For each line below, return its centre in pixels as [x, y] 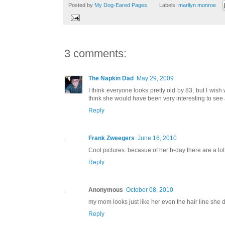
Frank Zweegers [111, 138]
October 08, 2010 [149, 190]
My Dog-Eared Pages [121, 5]
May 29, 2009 [155, 79]
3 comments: [95, 54]
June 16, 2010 [157, 138]
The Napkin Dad [111, 79]
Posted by [81, 5]
